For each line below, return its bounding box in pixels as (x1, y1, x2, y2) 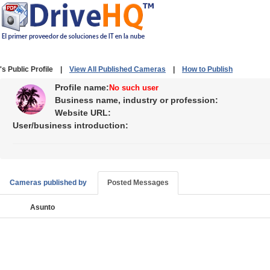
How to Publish (182, 65, 233, 74)
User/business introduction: (13, 121, 128, 130)
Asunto (30, 203, 55, 212)
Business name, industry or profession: (55, 95, 218, 105)
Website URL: (55, 108, 111, 118)
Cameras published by (10, 178, 87, 187)
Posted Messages (107, 178, 169, 187)
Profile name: (55, 83, 109, 92)
